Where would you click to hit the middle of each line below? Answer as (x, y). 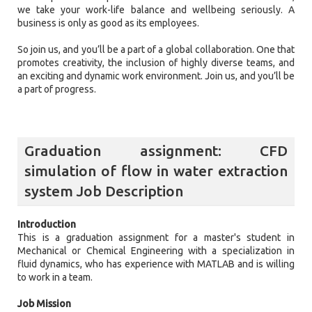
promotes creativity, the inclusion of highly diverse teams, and (156, 63)
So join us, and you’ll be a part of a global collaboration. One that (156, 49)
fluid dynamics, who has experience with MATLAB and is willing (156, 264)
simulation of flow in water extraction (156, 171)
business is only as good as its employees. (108, 23)
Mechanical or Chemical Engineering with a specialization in (156, 251)
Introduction (47, 225)
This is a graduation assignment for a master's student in (156, 238)
